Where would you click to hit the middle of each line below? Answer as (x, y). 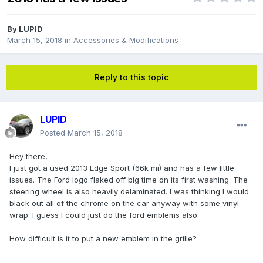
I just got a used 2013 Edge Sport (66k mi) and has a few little (122, 168)
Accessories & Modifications (126, 40)
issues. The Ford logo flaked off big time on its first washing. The (129, 180)
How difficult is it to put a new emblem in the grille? (103, 239)
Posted (54, 133)
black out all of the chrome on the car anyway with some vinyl (124, 203)
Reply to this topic (131, 77)
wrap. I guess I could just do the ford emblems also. (104, 215)
